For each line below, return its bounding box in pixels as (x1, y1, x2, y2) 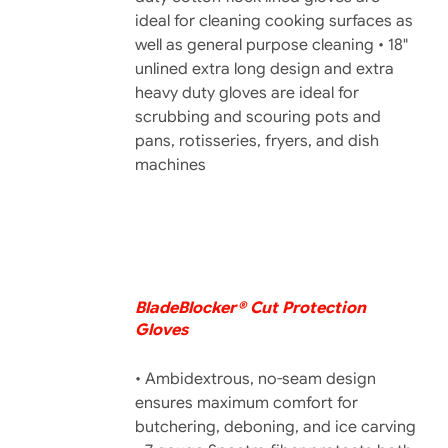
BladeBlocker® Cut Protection (134, 298, 366, 318)
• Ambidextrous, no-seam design (134, 369, 376, 389)
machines (134, 155, 206, 175)
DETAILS (30, 305, 81, 320)
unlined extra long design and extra (134, 59, 394, 79)
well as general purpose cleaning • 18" (134, 35, 408, 55)
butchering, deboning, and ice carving (134, 417, 416, 437)
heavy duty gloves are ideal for (134, 83, 359, 103)
